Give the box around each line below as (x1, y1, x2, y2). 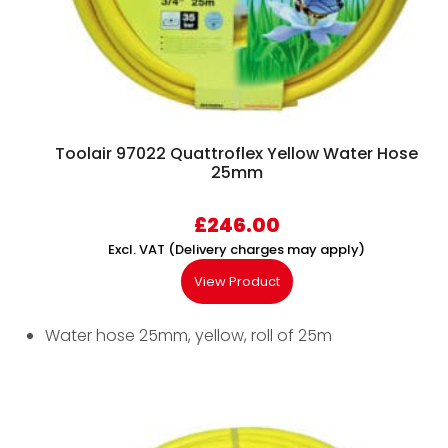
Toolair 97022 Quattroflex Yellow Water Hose (55, 142, 418, 166)
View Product (193, 272, 280, 292)
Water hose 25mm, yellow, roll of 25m (45, 324, 332, 348)
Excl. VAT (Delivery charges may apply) (108, 240, 365, 260)
